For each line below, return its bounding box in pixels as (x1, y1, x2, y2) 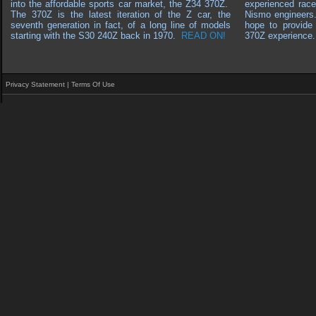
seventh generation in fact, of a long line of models (11, 20, 231, 30)
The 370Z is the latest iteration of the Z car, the (11, 9, 231, 20)
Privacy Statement (6, 80, 65, 88)
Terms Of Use (71, 80, 115, 88)
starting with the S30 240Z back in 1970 (11, 30, 173, 41)
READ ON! (181, 30, 226, 41)
